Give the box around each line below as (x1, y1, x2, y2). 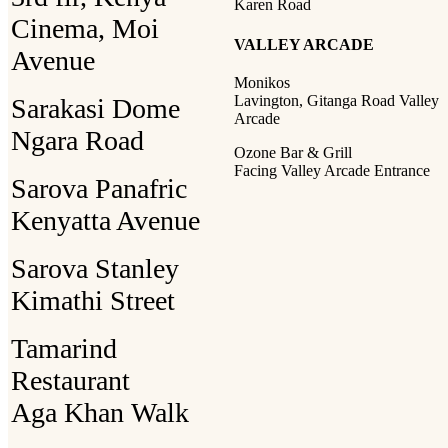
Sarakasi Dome (11, 92, 180, 124)
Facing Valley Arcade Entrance (234, 161, 430, 179)
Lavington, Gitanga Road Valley (234, 91, 439, 109)
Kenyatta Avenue (11, 204, 200, 236)
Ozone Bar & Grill (234, 143, 352, 161)
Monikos (234, 73, 290, 91)
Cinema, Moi (11, 12, 159, 44)
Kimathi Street (11, 284, 175, 316)
